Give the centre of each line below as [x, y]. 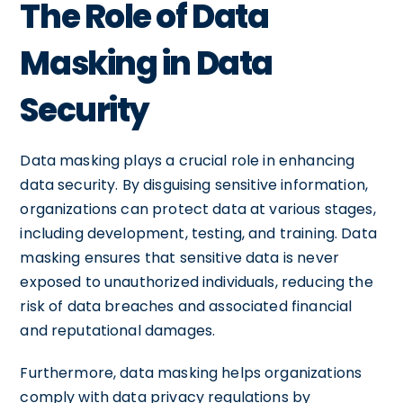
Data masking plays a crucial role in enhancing [188, 160]
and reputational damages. [118, 330]
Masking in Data [146, 63]
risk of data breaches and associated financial [186, 306]
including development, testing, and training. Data [198, 233]
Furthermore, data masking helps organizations [191, 372]
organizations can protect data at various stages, [198, 209]
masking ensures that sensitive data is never [179, 257]
